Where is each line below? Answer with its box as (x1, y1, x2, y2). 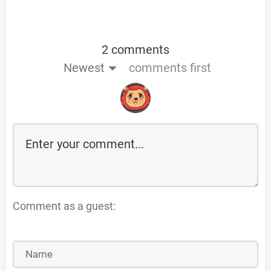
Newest (63, 60, 105, 75)
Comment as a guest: (13, 199, 116, 212)
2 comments (102, 42, 169, 57)
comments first (128, 60, 211, 75)
